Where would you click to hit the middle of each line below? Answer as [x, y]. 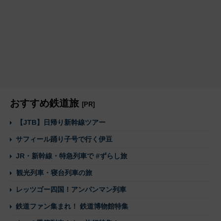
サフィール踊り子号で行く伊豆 [64, 139]
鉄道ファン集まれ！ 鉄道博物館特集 [72, 206]
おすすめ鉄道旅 [46, 103]
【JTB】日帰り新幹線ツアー [61, 122]
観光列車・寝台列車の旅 [54, 172]
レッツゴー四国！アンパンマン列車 [71, 189]
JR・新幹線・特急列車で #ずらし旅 [72, 156]
